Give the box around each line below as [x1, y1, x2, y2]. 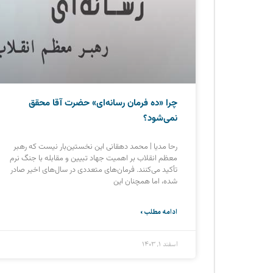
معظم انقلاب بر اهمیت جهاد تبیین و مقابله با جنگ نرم [10, 152, 177, 165]
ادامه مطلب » [140, 207, 177, 218]
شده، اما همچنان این [113, 175, 177, 188]
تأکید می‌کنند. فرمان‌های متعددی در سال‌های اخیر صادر [10, 163, 177, 176]
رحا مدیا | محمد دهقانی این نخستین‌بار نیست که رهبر [13, 140, 177, 153]
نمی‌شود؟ [143, 111, 177, 126]
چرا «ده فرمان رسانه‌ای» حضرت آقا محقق [29, 96, 177, 110]
